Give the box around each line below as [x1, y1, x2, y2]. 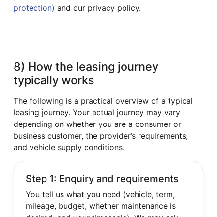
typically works [14, 73, 94, 87]
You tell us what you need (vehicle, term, [26, 189, 175, 199]
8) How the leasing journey [14, 59, 158, 74]
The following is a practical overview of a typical [14, 95, 193, 106]
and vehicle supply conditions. [14, 142, 124, 152]
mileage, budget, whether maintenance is [26, 201, 176, 211]
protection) [14, 2, 55, 13]
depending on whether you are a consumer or [14, 119, 181, 129]
